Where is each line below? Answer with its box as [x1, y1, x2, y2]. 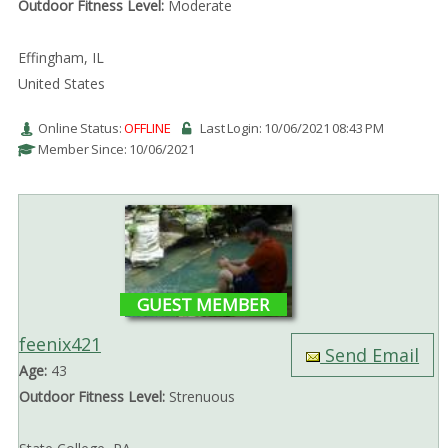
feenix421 [18, 332, 101, 357]
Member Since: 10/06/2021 [37, 140, 195, 159]
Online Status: [37, 119, 124, 138]
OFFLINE [123, 119, 171, 138]
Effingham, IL [17, 48, 104, 68]
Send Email [320, 343, 420, 368]
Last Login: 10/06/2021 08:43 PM [199, 119, 384, 138]
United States [17, 74, 105, 94]
